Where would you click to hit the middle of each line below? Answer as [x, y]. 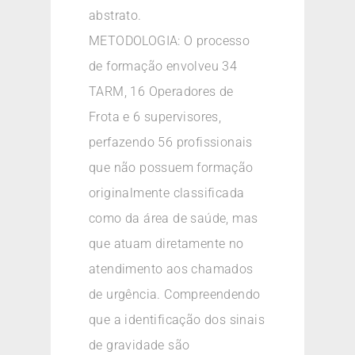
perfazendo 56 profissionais [171, 143]
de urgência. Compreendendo [175, 295]
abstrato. [115, 16]
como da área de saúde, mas [174, 219]
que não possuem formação [171, 168]
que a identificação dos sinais [177, 320]
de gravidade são [139, 345]
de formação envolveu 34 [163, 67]
